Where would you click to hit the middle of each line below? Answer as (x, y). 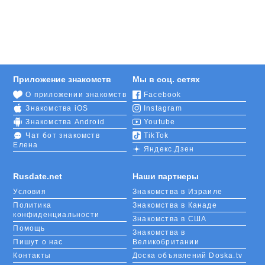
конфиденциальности (56, 214)
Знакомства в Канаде (175, 205)
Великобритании (166, 242)
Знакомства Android (65, 122)
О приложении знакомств (76, 94)
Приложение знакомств (62, 79)
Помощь (29, 228)
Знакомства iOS (57, 108)
